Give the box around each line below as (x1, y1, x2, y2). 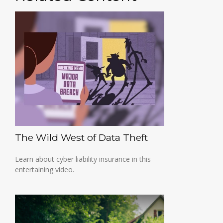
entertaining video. (15, 165, 74, 174)
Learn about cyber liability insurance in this (15, 154, 151, 164)
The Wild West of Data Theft (15, 131, 148, 143)
